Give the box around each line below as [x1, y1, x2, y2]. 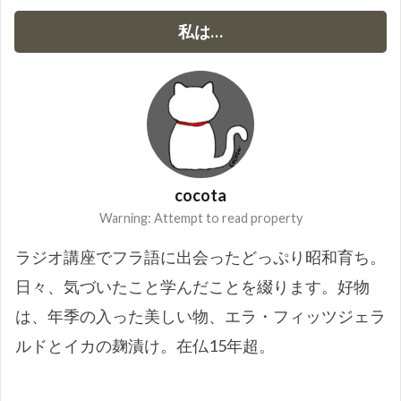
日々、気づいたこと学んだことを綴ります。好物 [15, 277, 370, 296]
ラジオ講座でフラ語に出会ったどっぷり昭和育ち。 [15, 247, 386, 267]
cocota [175, 185, 226, 205]
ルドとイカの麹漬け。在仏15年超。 [15, 336, 275, 355]
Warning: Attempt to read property [98, 210, 303, 226]
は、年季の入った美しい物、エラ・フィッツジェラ [15, 306, 386, 326]
